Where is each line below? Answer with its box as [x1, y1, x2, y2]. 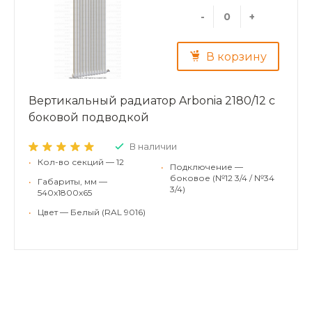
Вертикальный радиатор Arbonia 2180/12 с [29, 94, 275, 108]
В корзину [205, 50, 267, 64]
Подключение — [170, 162, 243, 173]
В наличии [130, 141, 177, 153]
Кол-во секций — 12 [38, 157, 124, 168]
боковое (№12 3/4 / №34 [170, 173, 274, 184]
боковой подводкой [29, 111, 149, 125]
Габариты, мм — [38, 176, 107, 187]
